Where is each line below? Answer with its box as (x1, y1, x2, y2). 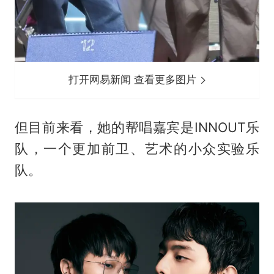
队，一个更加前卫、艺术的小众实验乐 (14, 141, 260, 157)
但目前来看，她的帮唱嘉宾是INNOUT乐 (14, 119, 260, 136)
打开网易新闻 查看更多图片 (68, 73, 200, 86)
